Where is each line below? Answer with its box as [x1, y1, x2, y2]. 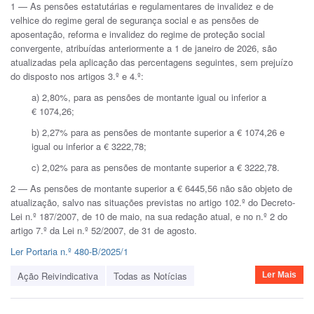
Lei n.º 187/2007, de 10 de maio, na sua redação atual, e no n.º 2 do [11, 210, 287, 224]
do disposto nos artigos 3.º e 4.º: [11, 69, 146, 83]
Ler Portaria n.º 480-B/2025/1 [11, 245, 128, 259]
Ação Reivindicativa [18, 269, 98, 283]
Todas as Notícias [114, 269, 187, 283]
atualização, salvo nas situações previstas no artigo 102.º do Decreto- [11, 196, 295, 210]
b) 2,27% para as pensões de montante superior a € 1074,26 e [32, 125, 285, 139]
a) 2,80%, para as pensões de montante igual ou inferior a [32, 90, 266, 104]
